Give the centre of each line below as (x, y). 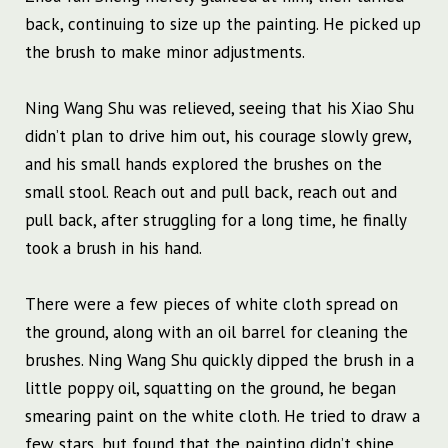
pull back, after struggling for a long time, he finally (215, 220)
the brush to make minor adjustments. (165, 52)
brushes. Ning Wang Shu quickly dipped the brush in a (219, 360)
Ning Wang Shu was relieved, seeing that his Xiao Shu (219, 108)
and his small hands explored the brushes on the (203, 164)
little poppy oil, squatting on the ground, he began (210, 388)
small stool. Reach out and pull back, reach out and (211, 192)
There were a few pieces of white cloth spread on (211, 304)
